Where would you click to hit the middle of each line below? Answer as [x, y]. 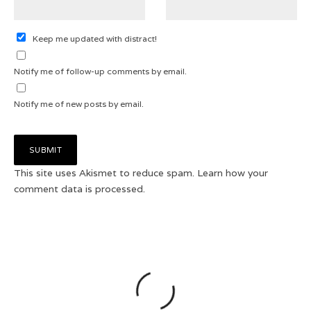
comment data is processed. [79, 189]
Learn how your [233, 173]
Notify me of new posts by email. [79, 104]
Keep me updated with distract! [95, 39]
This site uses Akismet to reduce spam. [106, 173]
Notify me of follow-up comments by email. [100, 72]
